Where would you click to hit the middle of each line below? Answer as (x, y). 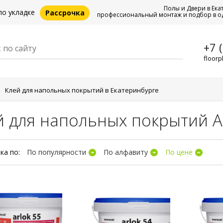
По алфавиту (126, 152)
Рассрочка (65, 13)
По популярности (56, 152)
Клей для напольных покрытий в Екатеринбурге (82, 90)
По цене (179, 152)
